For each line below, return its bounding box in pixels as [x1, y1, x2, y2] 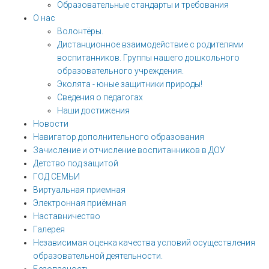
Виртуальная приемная [33, 185, 125, 195]
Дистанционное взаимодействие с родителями [57, 40, 244, 49]
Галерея [33, 225, 65, 234]
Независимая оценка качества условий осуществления [33, 238, 255, 247]
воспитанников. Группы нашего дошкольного [57, 53, 240, 62]
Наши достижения [57, 106, 130, 115]
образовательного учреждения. [57, 66, 184, 76]
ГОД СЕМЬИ [33, 172, 80, 181]
